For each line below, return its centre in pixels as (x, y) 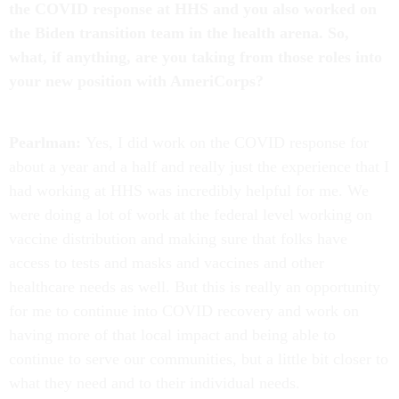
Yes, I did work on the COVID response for (227, 143)
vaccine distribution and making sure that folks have (178, 239)
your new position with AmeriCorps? (138, 81)
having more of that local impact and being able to (172, 335)
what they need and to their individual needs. (157, 383)
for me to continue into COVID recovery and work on (184, 311)
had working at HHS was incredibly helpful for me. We (189, 191)
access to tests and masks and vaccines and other (167, 263)
